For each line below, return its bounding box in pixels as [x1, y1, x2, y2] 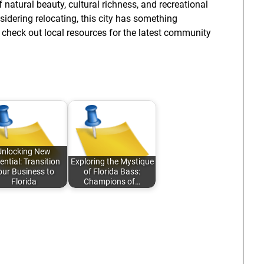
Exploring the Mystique [70, 157, 154, 167]
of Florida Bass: [84, 167, 140, 177]
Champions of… [84, 177, 140, 187]
